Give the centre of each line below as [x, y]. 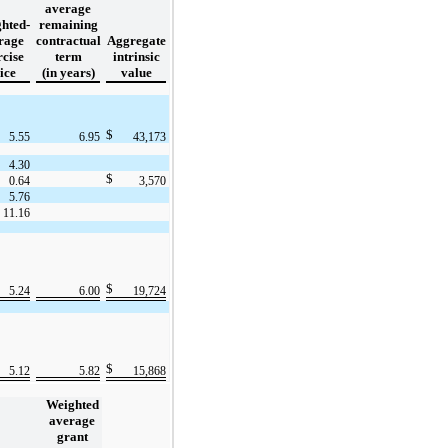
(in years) [68, 72]
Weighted [72, 404]
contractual [68, 40]
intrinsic [136, 56]
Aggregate [136, 40]
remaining [68, 24]
